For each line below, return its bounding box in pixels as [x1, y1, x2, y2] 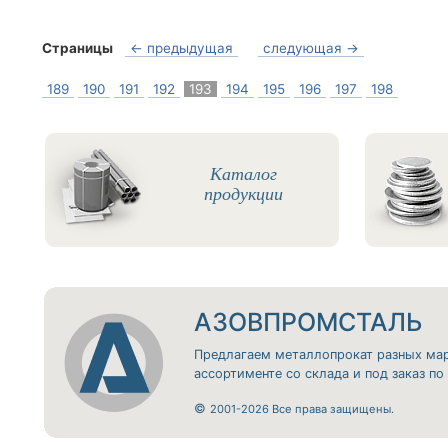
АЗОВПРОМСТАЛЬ [194, 307, 423, 337]
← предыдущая [130, 40, 233, 56]
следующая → [263, 40, 359, 56]
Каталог [210, 161, 278, 185]
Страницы [42, 40, 113, 56]
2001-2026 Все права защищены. [210, 402, 394, 416]
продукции [204, 181, 284, 205]
